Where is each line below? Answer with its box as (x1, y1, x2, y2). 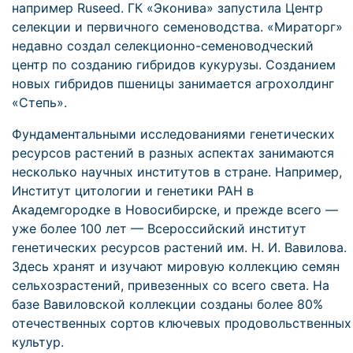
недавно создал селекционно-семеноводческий (12, 38, 314, 54)
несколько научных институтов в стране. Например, (12, 164, 342, 180)
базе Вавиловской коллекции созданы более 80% (12, 296, 323, 312)
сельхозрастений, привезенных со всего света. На (12, 277, 329, 293)
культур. (12, 334, 64, 350)
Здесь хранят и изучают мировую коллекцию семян (12, 258, 340, 274)
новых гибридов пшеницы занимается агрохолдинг (12, 76, 334, 91)
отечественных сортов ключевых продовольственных (12, 315, 351, 331)
